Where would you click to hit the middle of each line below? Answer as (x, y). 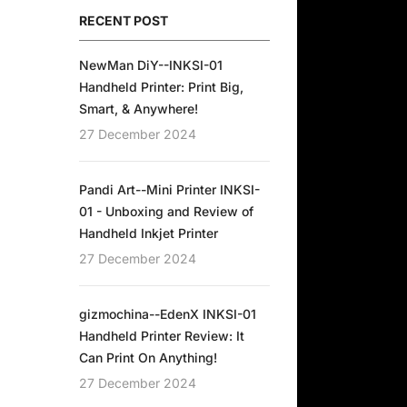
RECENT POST (124, 20)
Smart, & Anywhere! (139, 109)
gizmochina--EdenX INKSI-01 (168, 314)
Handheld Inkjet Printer (149, 233)
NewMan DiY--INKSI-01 (151, 65)
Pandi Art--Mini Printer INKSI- (169, 189)
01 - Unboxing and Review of (166, 211)
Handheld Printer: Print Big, (161, 87)
